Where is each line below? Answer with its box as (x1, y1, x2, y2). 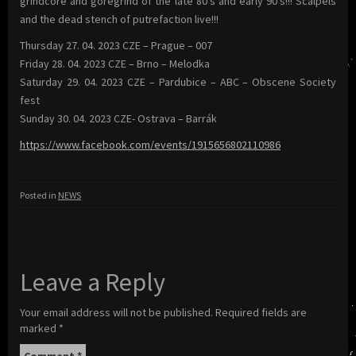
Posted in (20, 188, 58, 201)
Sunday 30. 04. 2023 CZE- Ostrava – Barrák (20, 110, 217, 126)
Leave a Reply (20, 265, 165, 298)
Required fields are (215, 304, 307, 319)
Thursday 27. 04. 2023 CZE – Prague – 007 (20, 37, 212, 52)
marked (20, 320, 59, 335)
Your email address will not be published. (20, 304, 213, 319)
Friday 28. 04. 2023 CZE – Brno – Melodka (20, 56, 210, 71)
